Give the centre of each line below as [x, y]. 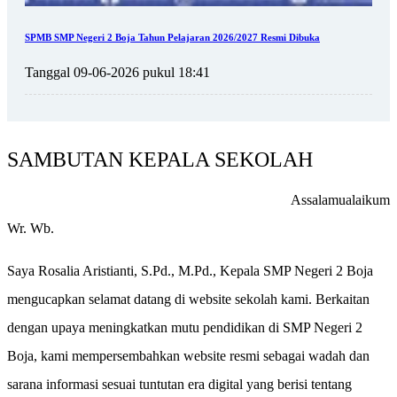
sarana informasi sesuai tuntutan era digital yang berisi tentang [179, 384]
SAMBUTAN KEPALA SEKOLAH [160, 159]
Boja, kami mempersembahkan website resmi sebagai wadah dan [188, 355]
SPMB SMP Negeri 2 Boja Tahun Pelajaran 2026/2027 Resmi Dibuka [172, 37]
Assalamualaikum [340, 199]
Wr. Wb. [31, 228]
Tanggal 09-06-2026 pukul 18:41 [117, 72]
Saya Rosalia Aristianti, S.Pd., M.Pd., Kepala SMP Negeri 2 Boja [190, 270]
